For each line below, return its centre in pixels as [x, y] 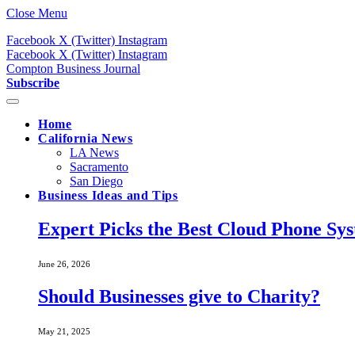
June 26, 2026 [64, 263]
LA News [94, 153]
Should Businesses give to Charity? [179, 296]
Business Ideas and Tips [108, 195]
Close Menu [37, 13]
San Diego [96, 181]
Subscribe [33, 83]
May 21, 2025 [64, 331]
